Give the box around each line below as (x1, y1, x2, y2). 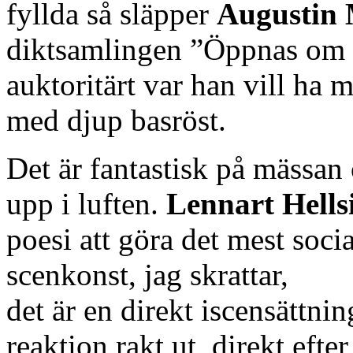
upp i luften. (6, 186, 166, 221)
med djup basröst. (6, 102, 226, 137)
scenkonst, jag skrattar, (6, 257, 288, 292)
